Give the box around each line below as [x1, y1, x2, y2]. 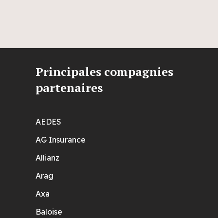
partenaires [36, 80, 103, 96]
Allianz [36, 153, 59, 163]
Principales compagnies [36, 64, 173, 80]
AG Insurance [36, 135, 86, 145]
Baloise [36, 207, 62, 217]
